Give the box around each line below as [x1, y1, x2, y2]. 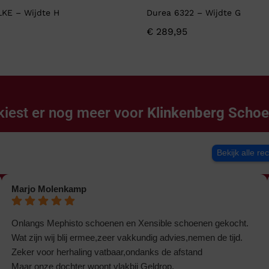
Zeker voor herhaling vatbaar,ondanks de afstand [11, 247, 203, 258]
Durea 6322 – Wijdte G [147, 8, 241, 18]
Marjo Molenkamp [11, 184, 87, 195]
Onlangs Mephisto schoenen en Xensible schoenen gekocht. [11, 218, 249, 229]
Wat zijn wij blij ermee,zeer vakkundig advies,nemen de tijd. [11, 232, 243, 243]
